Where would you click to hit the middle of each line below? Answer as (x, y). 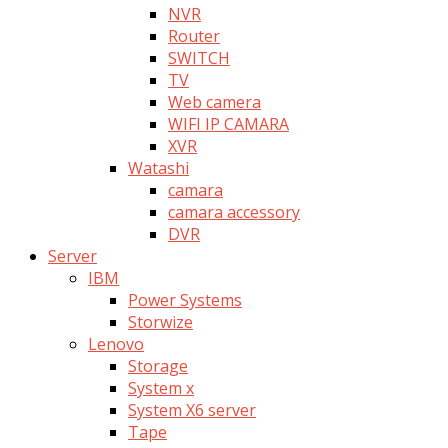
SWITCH (199, 57)
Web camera (214, 101)
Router (194, 35)
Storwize (160, 321)
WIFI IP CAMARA (228, 123)
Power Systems (185, 299)
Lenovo (116, 343)
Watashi (158, 167)
